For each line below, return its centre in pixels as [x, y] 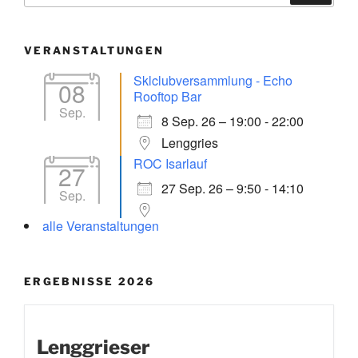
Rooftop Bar [167, 97]
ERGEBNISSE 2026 [89, 282]
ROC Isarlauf [170, 164]
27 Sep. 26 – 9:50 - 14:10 [233, 189]
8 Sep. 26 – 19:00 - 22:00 [233, 121]
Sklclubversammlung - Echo [213, 81]
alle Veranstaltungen [101, 226]
